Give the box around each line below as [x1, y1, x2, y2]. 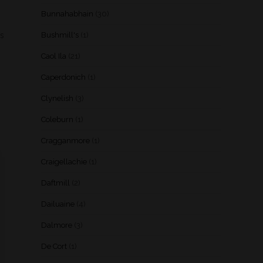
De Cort [41, 242, 67, 251]
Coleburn [41, 115, 73, 124]
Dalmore [41, 221, 72, 230]
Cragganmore [41, 136, 90, 145]
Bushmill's [41, 31, 79, 39]
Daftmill [41, 178, 70, 187]
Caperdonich [41, 73, 86, 82]
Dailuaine [41, 200, 75, 208]
